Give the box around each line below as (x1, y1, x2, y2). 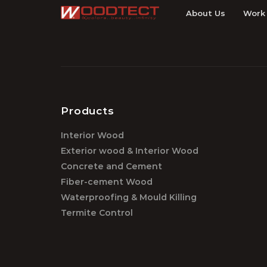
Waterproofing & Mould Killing (61, 191, 197, 204)
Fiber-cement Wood (61, 175, 153, 188)
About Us (186, 7, 225, 19)
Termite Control (61, 206, 133, 219)
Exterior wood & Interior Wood (61, 144, 198, 157)
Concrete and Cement (61, 160, 162, 173)
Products (61, 103, 114, 119)
